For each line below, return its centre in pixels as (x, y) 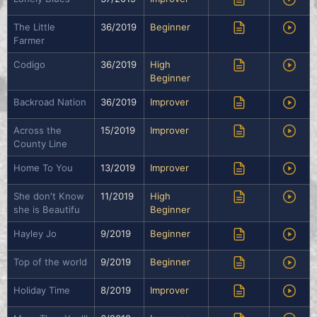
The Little (34, 27)
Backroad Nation (50, 102)
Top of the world (50, 262)
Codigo (29, 65)
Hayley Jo (35, 234)
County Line (40, 144)
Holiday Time (42, 290)
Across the (38, 131)
